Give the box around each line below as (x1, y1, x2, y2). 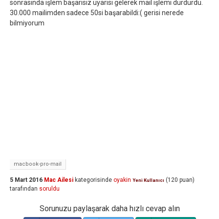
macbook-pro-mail (14, 161, 62, 167)
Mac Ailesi (44, 176, 73, 183)
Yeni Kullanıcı (132, 177, 164, 183)
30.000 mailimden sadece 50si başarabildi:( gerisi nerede (10, 9, 184, 17)
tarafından (10, 185, 38, 192)
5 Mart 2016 (10, 176, 43, 183)
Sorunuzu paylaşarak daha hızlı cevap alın (39, 204, 180, 213)
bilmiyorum (10, 19, 44, 27)
